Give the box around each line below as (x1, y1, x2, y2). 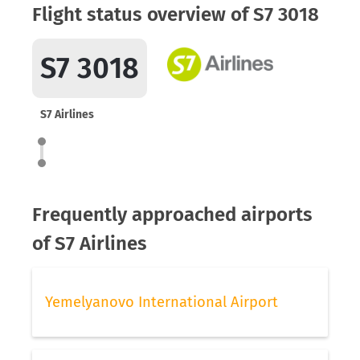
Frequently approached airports (32, 203, 313, 226)
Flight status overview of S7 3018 (32, 3, 319, 26)
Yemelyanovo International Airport (45, 293, 278, 311)
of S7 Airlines (32, 232, 147, 255)
